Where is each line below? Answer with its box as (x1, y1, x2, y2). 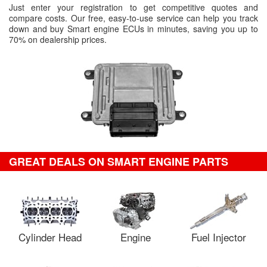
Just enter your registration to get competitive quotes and (9, 1, 258, 13)
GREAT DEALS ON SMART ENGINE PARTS (9, 154, 228, 169)
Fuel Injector (191, 229, 246, 244)
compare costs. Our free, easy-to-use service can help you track (9, 12, 258, 24)
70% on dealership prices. (9, 33, 107, 45)
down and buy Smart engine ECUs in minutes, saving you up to (9, 23, 258, 35)
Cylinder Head (18, 229, 82, 244)
